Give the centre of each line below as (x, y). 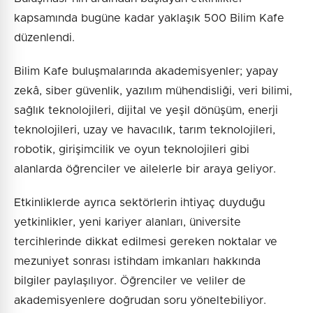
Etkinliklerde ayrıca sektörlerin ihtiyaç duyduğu (139, 202)
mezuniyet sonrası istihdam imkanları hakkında (137, 261)
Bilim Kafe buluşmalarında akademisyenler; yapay (146, 71)
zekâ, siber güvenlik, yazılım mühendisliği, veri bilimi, (153, 90)
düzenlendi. (44, 37)
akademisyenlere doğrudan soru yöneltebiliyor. (140, 300)
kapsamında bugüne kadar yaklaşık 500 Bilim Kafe (149, 18)
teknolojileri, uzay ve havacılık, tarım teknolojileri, (145, 130)
